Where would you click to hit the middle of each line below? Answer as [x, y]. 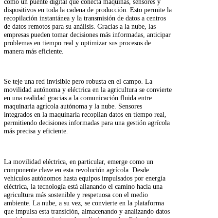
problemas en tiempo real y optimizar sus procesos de [77, 43]
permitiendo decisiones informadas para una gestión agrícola [87, 123]
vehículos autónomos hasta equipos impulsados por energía [85, 178]
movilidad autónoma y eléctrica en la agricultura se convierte [88, 90]
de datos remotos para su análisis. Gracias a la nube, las [80, 26]
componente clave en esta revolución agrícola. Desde [76, 170]
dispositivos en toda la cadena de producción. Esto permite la [88, 9]
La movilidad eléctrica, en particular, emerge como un [79, 162]
